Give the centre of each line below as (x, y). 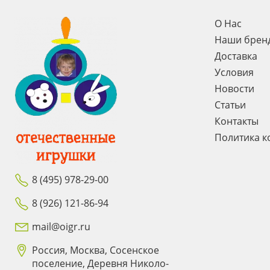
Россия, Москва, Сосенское (96, 250)
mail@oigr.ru (61, 227)
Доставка (236, 56)
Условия (234, 72)
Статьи (230, 105)
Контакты (236, 121)
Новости (234, 89)
